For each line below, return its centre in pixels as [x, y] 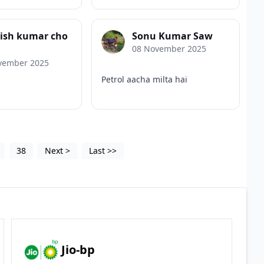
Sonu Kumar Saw [173, 36]
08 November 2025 [169, 48]
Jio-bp [78, 250]
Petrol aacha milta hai [145, 79]
